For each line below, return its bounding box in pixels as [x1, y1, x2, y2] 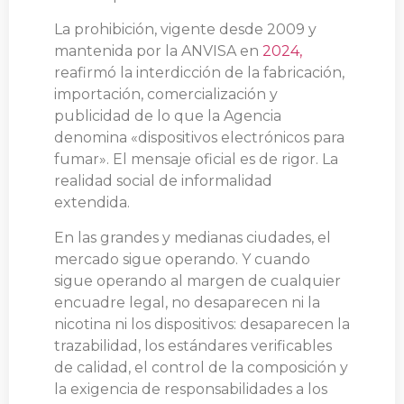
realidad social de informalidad [54, 172, 272, 190]
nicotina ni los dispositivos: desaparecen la [54, 315, 350, 333]
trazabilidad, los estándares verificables [54, 336, 332, 354]
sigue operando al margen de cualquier [54, 271, 341, 289]
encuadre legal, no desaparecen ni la [54, 293, 320, 311]
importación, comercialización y [54, 86, 278, 104]
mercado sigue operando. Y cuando [54, 250, 310, 268]
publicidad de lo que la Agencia [54, 107, 281, 125]
